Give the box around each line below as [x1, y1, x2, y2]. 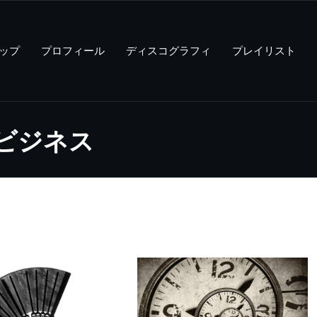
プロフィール [41, 42, 105, 57]
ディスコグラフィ [126, 42, 211, 57]
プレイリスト [232, 42, 296, 57]
